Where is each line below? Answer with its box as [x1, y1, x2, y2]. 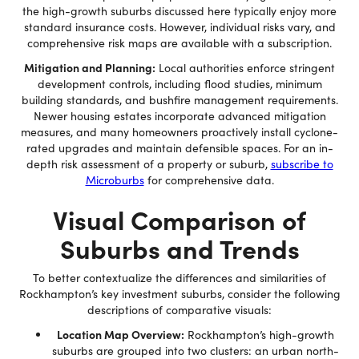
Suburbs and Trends [59, 230, 300, 265]
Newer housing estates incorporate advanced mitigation [33, 108, 326, 123]
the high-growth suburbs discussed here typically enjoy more [22, 3, 337, 18]
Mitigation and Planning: [24, 59, 155, 75]
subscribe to [270, 156, 333, 171]
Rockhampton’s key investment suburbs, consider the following [18, 286, 341, 301]
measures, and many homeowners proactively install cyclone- [21, 124, 338, 139]
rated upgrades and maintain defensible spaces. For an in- [26, 140, 333, 155]
